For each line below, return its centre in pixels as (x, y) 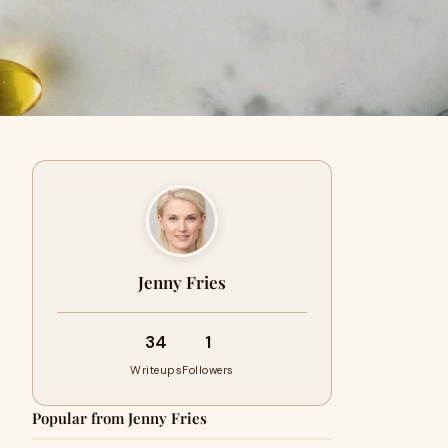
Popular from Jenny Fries (119, 418)
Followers (208, 370)
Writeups (156, 370)
